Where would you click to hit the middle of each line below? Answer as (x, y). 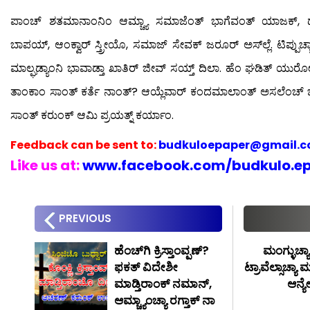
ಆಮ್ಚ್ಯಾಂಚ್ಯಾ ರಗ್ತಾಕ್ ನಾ (165, 300)
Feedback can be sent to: (83, 145)
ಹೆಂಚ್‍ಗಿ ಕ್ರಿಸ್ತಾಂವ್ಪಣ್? (162, 250)
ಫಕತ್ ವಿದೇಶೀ (146, 267)
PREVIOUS (85, 218)
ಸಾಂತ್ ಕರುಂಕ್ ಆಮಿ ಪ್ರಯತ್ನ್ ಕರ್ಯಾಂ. (92, 115)
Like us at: (45, 165)
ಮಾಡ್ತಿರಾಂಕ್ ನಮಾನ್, (163, 283)
